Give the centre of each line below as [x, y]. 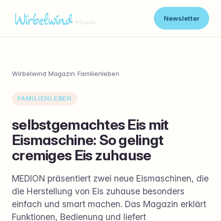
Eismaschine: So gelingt [88, 140]
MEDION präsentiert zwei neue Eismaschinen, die [110, 178]
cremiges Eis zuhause [82, 155]
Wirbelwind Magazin [43, 74]
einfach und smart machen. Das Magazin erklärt [109, 204]
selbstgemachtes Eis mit [90, 124]
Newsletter [181, 18]
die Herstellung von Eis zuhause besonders [98, 191]
